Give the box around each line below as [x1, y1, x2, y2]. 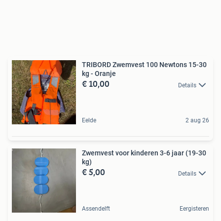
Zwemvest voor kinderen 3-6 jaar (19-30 [82, 149, 206, 157]
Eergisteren [180, 205, 209, 213]
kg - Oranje [82, 70, 116, 78]
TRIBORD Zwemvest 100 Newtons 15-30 [82, 61, 207, 69]
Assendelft [82, 205, 110, 213]
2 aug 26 [185, 117, 209, 124]
